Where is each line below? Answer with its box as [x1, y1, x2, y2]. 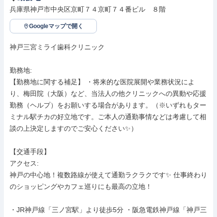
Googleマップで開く [29, 23, 83, 30]
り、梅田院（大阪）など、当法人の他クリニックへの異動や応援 [10, 90, 206, 97]
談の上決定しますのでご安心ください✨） [10, 124, 138, 132]
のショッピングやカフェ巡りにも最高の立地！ [10, 183, 152, 190]
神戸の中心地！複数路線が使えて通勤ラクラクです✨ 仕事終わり [10, 171, 207, 179]
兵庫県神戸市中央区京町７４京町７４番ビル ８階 [10, 5, 172, 13]
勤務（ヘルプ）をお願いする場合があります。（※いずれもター [10, 101, 206, 109]
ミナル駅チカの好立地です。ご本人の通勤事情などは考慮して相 [10, 113, 206, 121]
